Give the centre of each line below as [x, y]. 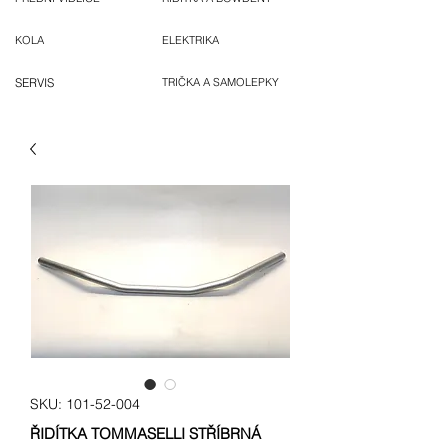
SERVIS [34, 83]
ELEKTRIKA [190, 40]
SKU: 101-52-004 [85, 404]
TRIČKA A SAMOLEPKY [220, 82]
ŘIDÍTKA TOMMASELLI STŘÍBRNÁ [145, 434]
